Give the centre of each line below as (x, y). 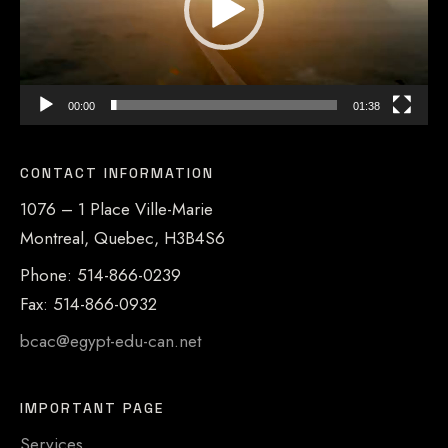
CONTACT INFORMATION (117, 172)
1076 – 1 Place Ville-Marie (116, 208)
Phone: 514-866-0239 (100, 274)
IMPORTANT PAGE (92, 407)
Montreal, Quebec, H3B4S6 (122, 237)
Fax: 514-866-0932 (88, 303)
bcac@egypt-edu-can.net (110, 340)
